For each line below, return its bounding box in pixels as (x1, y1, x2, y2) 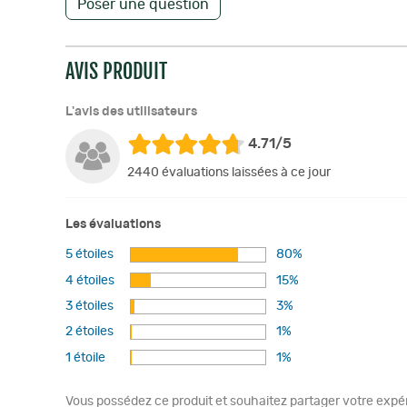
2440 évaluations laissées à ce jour (127, 166, 331, 179)
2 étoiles (65, 325, 114, 339)
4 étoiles (65, 273, 114, 287)
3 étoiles (65, 300, 114, 313)
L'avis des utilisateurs (65, 105, 197, 118)
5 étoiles (65, 248, 114, 262)
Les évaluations (65, 218, 161, 231)
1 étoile (65, 351, 105, 364)
